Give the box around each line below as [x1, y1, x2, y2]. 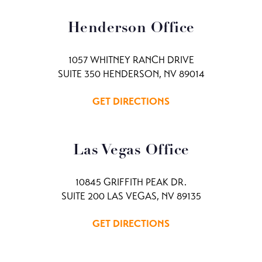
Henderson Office [67, 21, 195, 36]
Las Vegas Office [73, 143, 189, 158]
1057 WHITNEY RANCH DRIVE [68, 54, 194, 66]
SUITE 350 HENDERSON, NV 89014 [57, 68, 205, 80]
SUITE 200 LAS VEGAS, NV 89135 [61, 190, 201, 202]
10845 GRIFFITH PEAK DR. [75, 176, 187, 188]
